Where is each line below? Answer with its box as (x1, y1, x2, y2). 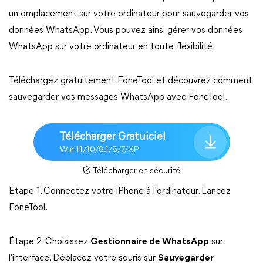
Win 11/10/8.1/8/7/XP (59, 146, 139, 155)
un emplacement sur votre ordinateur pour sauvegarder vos (9, 9, 249, 19)
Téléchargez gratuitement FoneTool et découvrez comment (9, 76, 252, 86)
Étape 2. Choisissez (9, 237, 90, 247)
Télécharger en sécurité (92, 166, 180, 176)
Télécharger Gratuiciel (59, 131, 166, 143)
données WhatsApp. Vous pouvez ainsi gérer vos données (9, 25, 242, 35)
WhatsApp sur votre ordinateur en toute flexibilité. (9, 42, 216, 52)
